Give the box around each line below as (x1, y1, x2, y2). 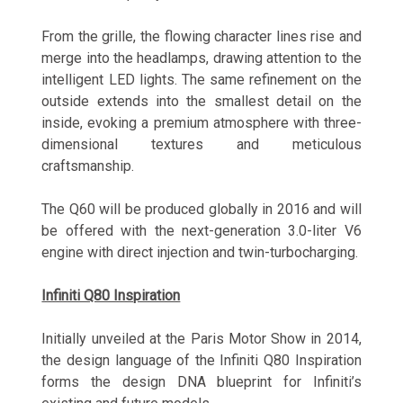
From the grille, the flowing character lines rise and (41, 28, 362, 46)
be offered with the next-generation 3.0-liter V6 (41, 222, 362, 240)
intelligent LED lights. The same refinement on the (41, 71, 362, 89)
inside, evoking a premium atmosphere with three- (41, 114, 362, 132)
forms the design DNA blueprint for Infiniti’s (41, 373, 362, 391)
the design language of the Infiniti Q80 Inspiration (41, 352, 362, 370)
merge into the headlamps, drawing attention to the (41, 49, 362, 67)
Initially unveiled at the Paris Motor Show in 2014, (41, 330, 362, 348)
